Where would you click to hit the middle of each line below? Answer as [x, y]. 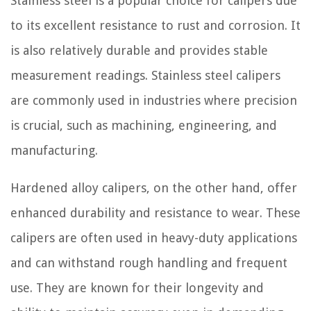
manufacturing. [54, 151]
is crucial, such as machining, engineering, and [144, 126]
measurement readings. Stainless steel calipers [145, 76]
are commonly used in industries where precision [154, 101]
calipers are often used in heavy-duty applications [154, 238]
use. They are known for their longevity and [137, 288]
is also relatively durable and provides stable [139, 51]
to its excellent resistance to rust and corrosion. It [155, 26]
